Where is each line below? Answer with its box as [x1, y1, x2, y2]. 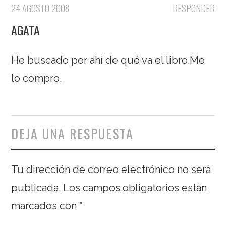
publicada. [11, 181, 61, 194]
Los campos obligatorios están [63, 181, 207, 194]
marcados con [11, 199, 80, 212]
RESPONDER [172, 1, 215, 15]
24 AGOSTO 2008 [11, 1, 70, 15]
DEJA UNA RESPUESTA [11, 123, 134, 143]
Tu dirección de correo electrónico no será [11, 163, 211, 176]
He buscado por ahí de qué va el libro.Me [11, 53, 205, 66]
